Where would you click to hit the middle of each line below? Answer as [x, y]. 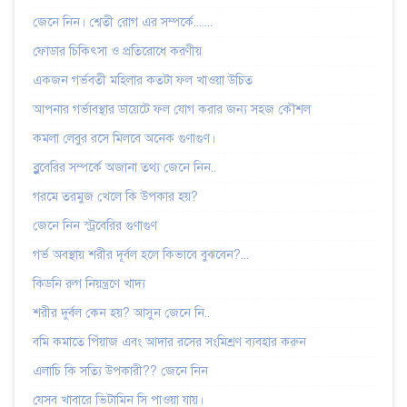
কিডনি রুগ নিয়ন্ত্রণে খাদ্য [89, 283]
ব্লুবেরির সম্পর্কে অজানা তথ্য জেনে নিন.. [124, 167]
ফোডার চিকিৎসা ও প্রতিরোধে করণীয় [117, 51]
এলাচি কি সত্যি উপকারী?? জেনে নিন [120, 371]
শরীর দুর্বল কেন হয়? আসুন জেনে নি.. [121, 313]
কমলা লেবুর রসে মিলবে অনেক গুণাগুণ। [124, 138]
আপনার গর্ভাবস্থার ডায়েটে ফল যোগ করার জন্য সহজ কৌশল [172, 109]
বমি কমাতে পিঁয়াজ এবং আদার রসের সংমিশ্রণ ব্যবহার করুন [169, 342]
